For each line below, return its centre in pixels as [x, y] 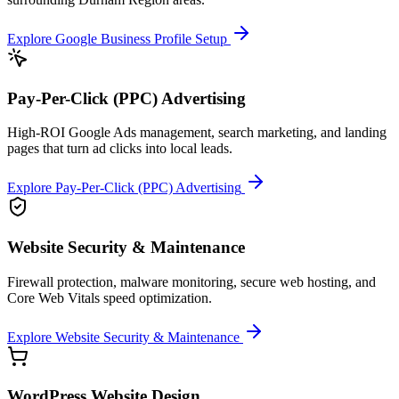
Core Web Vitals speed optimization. [110, 297]
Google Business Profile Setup [141, 38]
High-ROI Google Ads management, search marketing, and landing [197, 133]
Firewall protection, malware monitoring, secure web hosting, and [191, 281]
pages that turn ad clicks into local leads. [120, 149]
